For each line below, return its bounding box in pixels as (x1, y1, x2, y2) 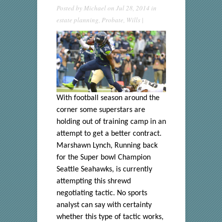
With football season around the (56, 94, 160, 103)
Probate (101, 15, 123, 25)
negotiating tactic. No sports (56, 189, 147, 198)
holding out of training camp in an (56, 118, 166, 126)
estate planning (56, 15, 99, 25)
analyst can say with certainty (56, 201, 152, 210)
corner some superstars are (56, 106, 145, 114)
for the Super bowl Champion (56, 154, 151, 162)
